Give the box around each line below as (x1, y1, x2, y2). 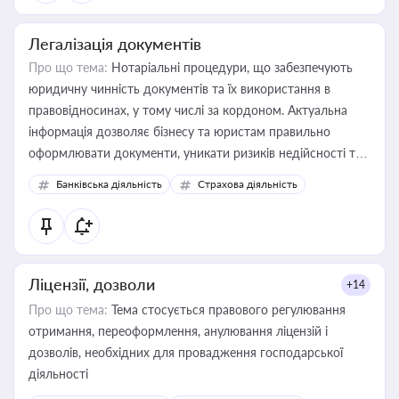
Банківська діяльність (56, 177, 162, 191)
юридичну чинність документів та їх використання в (28, 81, 330, 96)
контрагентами (28, 188, 116, 203)
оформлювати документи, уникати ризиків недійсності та (28, 145, 362, 160)
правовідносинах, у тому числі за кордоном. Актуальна (28, 102, 347, 118)
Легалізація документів (28, 34, 201, 53)
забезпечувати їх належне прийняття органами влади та (28, 167, 354, 182)
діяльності (28, 366, 88, 381)
